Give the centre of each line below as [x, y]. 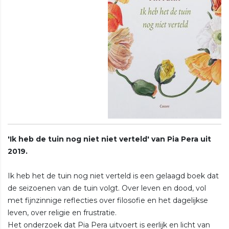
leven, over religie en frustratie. [62, 212]
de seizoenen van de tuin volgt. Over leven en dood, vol [107, 188]
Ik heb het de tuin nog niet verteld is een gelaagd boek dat [113, 176]
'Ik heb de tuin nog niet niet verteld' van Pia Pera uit [109, 139]
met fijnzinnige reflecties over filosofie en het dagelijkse [108, 200]
